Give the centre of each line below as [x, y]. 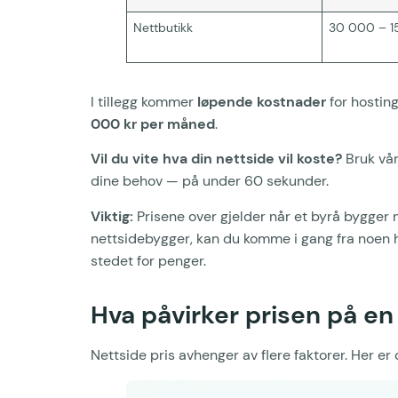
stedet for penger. [148, 260]
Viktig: [112, 216]
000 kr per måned [153, 123]
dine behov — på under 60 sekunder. [210, 181]
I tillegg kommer [144, 101]
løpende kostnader [262, 101]
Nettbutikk [163, 27]
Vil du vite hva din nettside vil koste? [216, 159]
